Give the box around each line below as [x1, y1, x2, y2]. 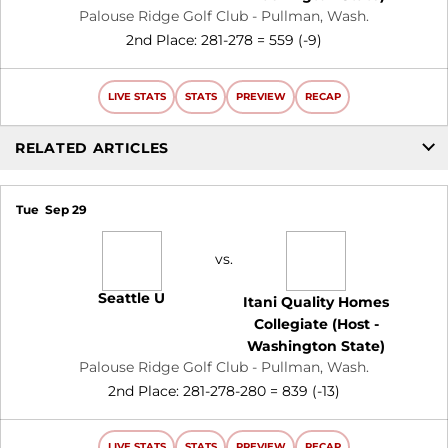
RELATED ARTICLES [15, 139, 170, 157]
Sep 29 [44, 202, 87, 218]
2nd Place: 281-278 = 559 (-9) [126, 31, 322, 50]
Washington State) [247, 336, 386, 355]
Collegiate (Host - [253, 314, 379, 333]
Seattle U [98, 288, 166, 307]
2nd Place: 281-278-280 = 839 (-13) [108, 381, 340, 400]
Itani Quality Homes [243, 292, 390, 311]
